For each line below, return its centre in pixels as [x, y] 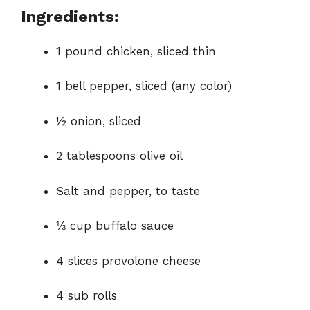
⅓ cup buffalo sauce [115, 226]
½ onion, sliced [99, 121]
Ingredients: [70, 16]
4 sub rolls [86, 296]
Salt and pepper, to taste [128, 191]
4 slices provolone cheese [128, 261]
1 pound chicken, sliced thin [136, 51]
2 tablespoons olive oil [119, 156]
